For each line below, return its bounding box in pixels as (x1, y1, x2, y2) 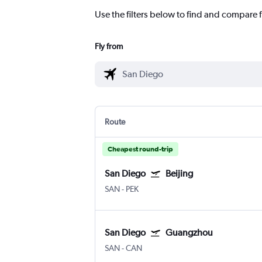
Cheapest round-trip (108, 145, 173, 154)
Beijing (166, 168, 193, 180)
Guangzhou (166, 227, 213, 239)
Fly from (95, 42, 123, 51)
